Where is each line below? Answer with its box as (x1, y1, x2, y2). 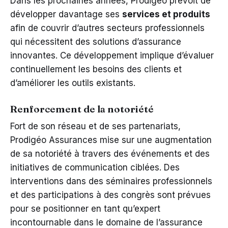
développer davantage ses (10, 9, 122, 19)
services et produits (122, 9, 210, 19)
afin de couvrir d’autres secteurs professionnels (10, 22, 205, 33)
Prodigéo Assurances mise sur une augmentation (10, 134, 212, 145)
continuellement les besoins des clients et (10, 64, 182, 74)
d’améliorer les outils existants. (10, 77, 135, 88)
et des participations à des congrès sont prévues (10, 189, 211, 200)
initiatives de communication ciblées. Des (10, 162, 180, 173)
